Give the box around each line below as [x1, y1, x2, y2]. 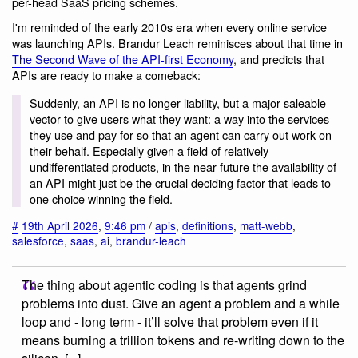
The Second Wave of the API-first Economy [12, 50, 233, 68]
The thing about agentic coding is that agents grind [22, 275, 307, 294]
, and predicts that [233, 50, 324, 68]
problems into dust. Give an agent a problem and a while [22, 293, 340, 312]
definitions [182, 217, 233, 234]
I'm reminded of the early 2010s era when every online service [12, 18, 327, 36]
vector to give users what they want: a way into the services [29, 109, 329, 127]
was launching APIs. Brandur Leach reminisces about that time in [12, 34, 343, 52]
